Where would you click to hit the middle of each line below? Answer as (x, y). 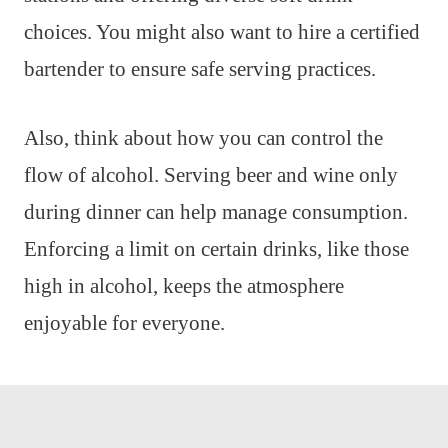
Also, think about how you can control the (203, 138)
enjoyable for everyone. (124, 323)
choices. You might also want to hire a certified (222, 32)
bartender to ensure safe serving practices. (200, 69)
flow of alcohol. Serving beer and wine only (211, 175)
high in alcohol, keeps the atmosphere (184, 286)
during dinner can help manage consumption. (216, 212)
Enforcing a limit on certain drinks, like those (216, 249)
